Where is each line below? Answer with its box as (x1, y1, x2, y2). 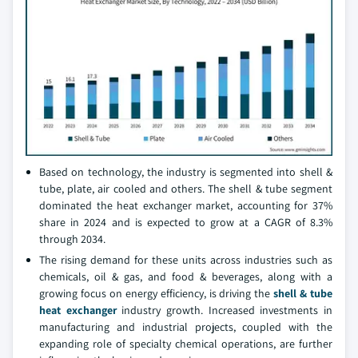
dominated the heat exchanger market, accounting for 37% (39, 198, 332, 213)
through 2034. (39, 232, 105, 246)
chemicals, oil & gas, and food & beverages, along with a (39, 269, 332, 284)
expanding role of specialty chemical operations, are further (39, 336, 332, 351)
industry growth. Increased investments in (116, 303, 333, 317)
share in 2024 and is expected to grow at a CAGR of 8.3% (39, 215, 332, 229)
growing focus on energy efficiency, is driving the (39, 286, 274, 300)
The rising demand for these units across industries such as (39, 253, 332, 267)
